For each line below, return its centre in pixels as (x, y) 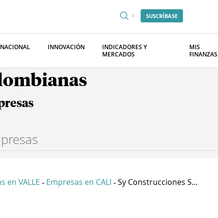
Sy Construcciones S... (158, 182)
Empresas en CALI (79, 182)
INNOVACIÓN (66, 47)
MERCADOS (118, 54)
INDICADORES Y (125, 47)
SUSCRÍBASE (162, 16)
